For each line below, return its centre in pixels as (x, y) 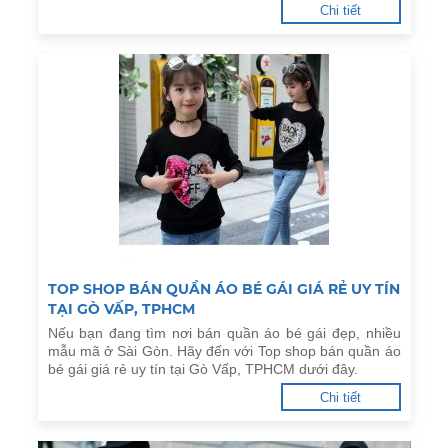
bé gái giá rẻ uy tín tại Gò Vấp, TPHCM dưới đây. (202, 369)
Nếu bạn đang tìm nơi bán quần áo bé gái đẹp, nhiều (224, 333)
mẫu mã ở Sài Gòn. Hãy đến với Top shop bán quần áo (224, 351)
